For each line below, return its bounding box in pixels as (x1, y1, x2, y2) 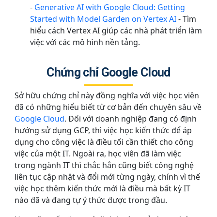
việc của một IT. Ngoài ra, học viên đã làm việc (15, 148, 181, 159)
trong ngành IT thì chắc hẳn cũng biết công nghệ (15, 159, 194, 170)
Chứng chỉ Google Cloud (46, 65, 170, 80)
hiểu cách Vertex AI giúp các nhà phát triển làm (30, 25, 202, 36)
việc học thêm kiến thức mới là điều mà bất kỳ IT (15, 183, 190, 194)
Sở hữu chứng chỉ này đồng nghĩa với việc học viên (15, 90, 199, 101)
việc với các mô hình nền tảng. (30, 37, 140, 48)
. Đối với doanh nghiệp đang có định (64, 113, 197, 124)
